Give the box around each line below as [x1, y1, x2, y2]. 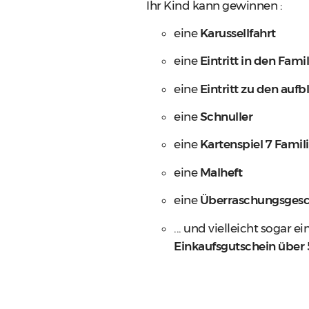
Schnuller [199, 110, 252, 124]
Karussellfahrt [199, 26, 276, 40]
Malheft [199, 165, 242, 179]
